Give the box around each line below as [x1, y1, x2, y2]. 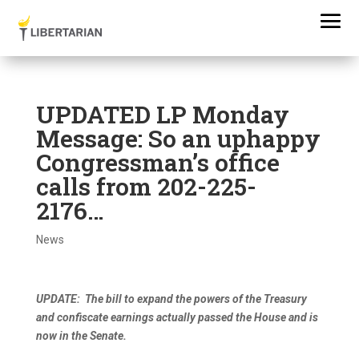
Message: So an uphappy [35, 123, 321, 154]
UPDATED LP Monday [35, 99, 289, 130]
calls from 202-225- [35, 171, 256, 202]
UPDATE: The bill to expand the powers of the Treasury [35, 292, 307, 305]
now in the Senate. [35, 329, 129, 342]
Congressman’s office [35, 147, 280, 178]
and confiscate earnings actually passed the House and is [35, 311, 318, 324]
